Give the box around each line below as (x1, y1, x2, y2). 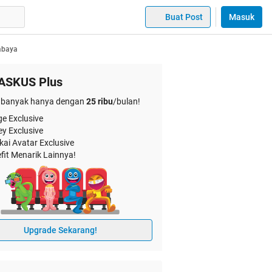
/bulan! (113, 97, 140, 106)
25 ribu (86, 97, 113, 106)
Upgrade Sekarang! (23, 225, 97, 235)
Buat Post (165, 12, 203, 22)
